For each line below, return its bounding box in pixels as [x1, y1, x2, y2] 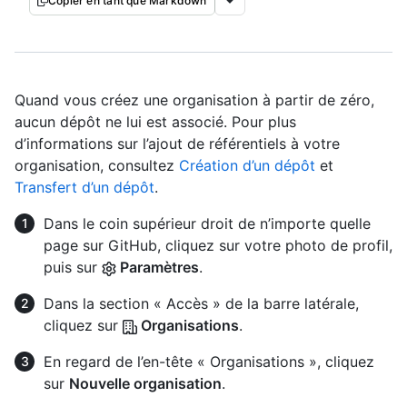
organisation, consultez [15, 156, 179, 174]
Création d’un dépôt [179, 156, 315, 174]
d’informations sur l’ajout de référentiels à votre [15, 134, 340, 153]
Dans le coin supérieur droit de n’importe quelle [44, 214, 371, 233]
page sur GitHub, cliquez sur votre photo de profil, [44, 236, 392, 254]
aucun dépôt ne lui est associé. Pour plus [15, 113, 296, 131]
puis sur [44, 258, 102, 276]
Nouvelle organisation [69, 374, 222, 392]
